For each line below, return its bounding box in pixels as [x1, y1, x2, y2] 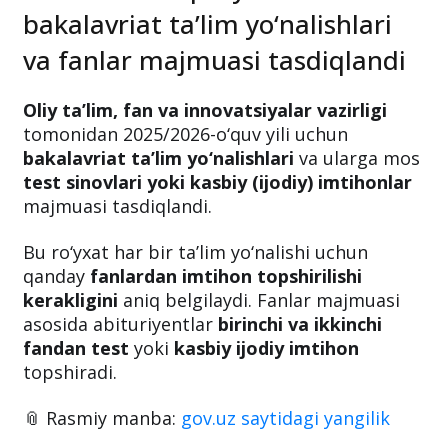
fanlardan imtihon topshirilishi [90, 263, 362, 288]
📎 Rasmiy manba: [23, 405, 181, 430]
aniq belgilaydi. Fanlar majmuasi [118, 287, 400, 312]
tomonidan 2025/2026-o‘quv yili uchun [23, 121, 348, 146]
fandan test [23, 335, 129, 360]
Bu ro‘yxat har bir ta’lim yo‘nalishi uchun [23, 239, 368, 264]
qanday [23, 263, 90, 288]
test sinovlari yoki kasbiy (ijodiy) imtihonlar [23, 169, 412, 194]
